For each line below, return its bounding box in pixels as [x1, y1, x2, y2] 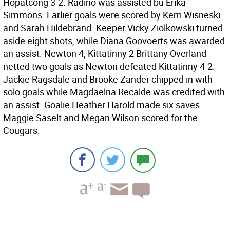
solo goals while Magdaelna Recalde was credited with [3, 86, 225, 98]
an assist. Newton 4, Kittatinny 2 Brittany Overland [3, 47, 206, 60]
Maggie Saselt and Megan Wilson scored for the [3, 111, 198, 124]
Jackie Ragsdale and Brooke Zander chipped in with [3, 73, 213, 85]
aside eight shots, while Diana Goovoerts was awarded [3, 34, 225, 47]
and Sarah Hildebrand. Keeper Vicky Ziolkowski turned [3, 22, 223, 34]
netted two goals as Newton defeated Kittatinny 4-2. [3, 60, 215, 72]
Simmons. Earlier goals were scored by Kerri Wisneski [3, 9, 220, 21]
